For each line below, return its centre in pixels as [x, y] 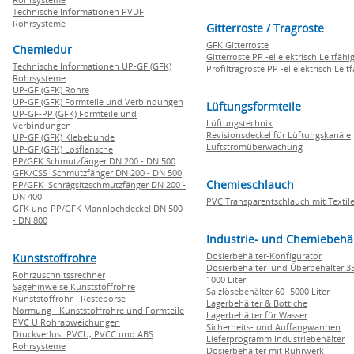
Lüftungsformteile [254, 106]
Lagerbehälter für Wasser [257, 315]
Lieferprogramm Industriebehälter [275, 339]
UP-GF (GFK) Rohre [51, 90]
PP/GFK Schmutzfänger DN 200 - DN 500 [94, 161]
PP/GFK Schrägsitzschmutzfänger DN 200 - [99, 185]
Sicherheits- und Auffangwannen [273, 327]
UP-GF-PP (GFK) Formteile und [75, 113]
